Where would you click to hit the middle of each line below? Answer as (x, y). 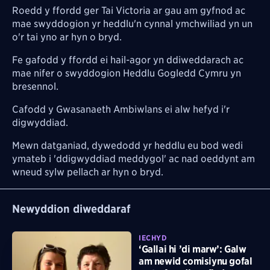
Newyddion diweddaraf (71, 209)
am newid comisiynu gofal (196, 262)
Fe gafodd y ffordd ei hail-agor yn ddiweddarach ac (128, 60)
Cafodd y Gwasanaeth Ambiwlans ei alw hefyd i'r (121, 109)
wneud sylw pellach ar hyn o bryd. (88, 172)
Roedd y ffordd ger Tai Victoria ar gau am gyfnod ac (129, 10)
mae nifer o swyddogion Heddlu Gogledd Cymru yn (127, 73)
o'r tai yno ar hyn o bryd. (67, 37)
